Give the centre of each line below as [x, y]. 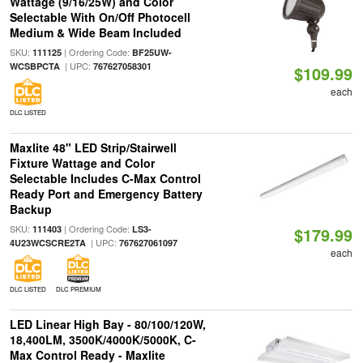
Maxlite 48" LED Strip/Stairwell [93, 147]
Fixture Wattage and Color [82, 163]
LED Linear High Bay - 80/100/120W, [107, 324]
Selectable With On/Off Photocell [100, 17]
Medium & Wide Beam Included [95, 32]
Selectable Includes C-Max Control [105, 178]
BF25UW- [152, 52]
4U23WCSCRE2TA [47, 243]
